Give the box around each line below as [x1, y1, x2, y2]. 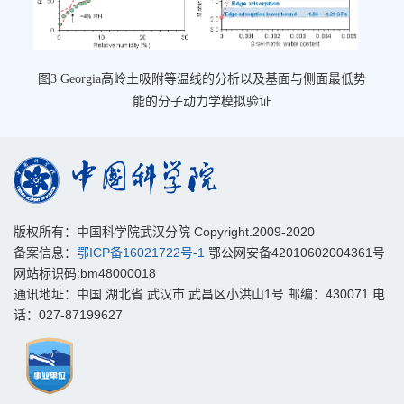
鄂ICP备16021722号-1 [77, 244, 205, 260]
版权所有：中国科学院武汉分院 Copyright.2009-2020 [14, 224, 315, 239]
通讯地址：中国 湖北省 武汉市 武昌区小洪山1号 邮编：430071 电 [14, 286, 385, 301]
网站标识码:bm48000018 [14, 265, 156, 280]
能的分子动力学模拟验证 [133, 94, 271, 108]
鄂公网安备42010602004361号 [205, 244, 385, 260]
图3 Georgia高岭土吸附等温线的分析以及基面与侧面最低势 [38, 71, 366, 86]
